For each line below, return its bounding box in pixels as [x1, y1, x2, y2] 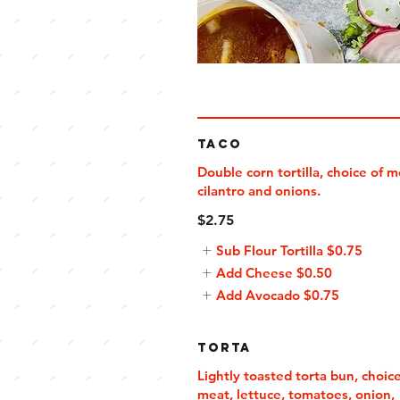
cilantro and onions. [197, 182, 321, 199]
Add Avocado [216, 287, 300, 304]
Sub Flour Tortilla [216, 242, 323, 259]
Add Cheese [216, 264, 293, 281]
